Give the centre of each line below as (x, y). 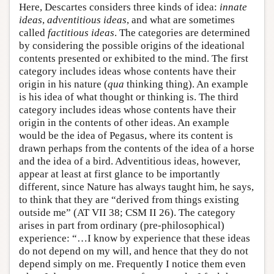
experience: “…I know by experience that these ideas (135, 238)
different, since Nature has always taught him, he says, (136, 187)
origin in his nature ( (63, 84)
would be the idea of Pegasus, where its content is (126, 135)
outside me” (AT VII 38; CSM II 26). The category (127, 212)
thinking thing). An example (186, 84)
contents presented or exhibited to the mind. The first (134, 58)
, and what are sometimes (181, 20)
